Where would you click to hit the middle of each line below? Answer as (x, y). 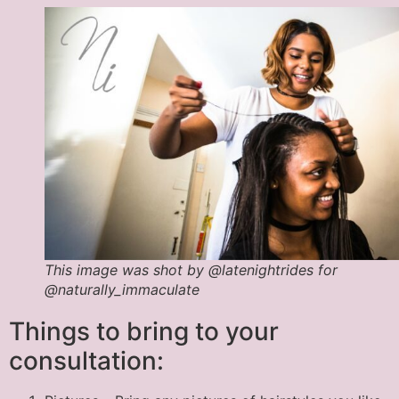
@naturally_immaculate (122, 289)
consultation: (86, 360)
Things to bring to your (144, 331)
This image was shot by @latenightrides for (191, 269)
